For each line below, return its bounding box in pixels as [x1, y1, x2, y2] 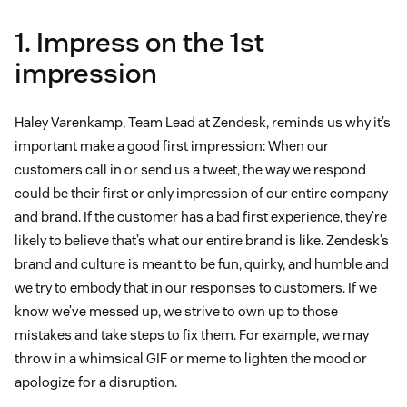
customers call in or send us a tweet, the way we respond [15, 161, 366, 179]
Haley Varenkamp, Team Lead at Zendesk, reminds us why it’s [15, 114, 391, 132]
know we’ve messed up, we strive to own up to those [15, 303, 338, 321]
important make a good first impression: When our [15, 137, 329, 155]
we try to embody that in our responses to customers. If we [15, 279, 377, 297]
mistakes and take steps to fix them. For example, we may [15, 326, 369, 344]
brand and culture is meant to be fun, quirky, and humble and [15, 255, 389, 273]
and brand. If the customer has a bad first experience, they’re [15, 208, 387, 226]
